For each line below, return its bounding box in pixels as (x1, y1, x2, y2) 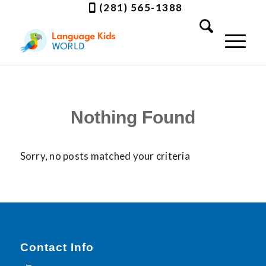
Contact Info (20, 240, 94, 254)
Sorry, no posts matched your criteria (20, 150, 190, 163)
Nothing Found (70, 107, 195, 127)
